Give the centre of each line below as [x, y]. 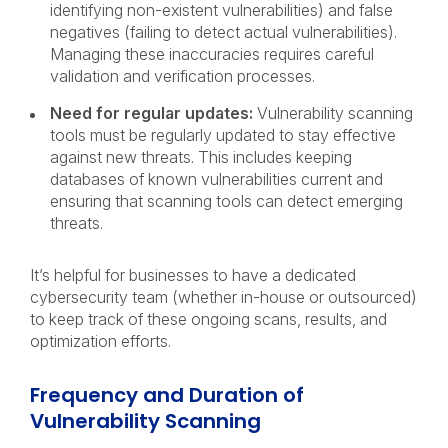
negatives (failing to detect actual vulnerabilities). [223, 32]
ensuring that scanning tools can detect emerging [226, 201]
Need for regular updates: [151, 113]
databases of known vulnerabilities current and [216, 179]
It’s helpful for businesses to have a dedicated [193, 275]
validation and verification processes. [184, 76]
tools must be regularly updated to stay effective [223, 135]
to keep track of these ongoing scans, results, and [208, 319]
